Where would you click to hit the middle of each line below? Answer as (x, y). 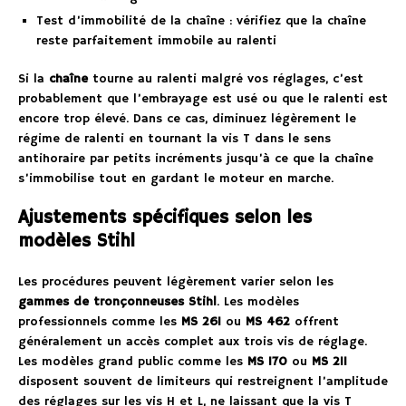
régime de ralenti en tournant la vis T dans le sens (174, 138)
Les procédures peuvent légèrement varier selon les (176, 281)
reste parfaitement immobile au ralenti (156, 40)
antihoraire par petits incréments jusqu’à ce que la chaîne (196, 158)
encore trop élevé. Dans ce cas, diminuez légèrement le (187, 118)
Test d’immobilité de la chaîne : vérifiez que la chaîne (201, 20)
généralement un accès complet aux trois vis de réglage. (193, 341)
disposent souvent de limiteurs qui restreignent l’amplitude (203, 381)
